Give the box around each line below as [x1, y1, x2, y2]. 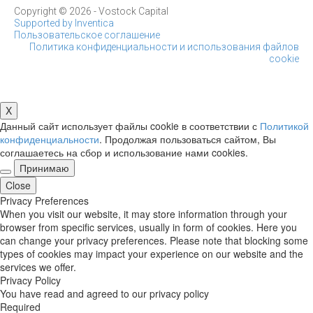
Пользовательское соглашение [14, 29, 160, 41]
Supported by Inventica [14, 17, 114, 29]
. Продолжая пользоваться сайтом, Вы [99, 131, 276, 146]
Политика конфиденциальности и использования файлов [29, 41, 299, 53]
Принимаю [20, 160, 69, 175]
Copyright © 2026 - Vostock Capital [14, 6, 168, 17]
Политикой [260, 118, 309, 133]
